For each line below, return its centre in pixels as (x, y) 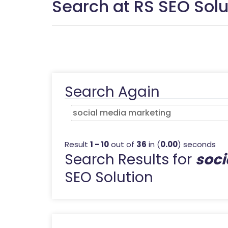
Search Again (112, 92)
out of (123, 144)
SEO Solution (109, 177)
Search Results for (130, 159)
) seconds (197, 144)
